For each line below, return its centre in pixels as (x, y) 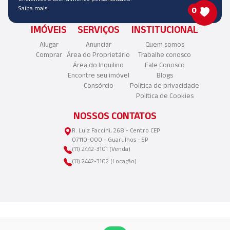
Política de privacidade (165, 86)
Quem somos (165, 45)
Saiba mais (33, 8)
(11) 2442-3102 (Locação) (104, 161)
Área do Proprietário (98, 55)
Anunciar (98, 45)
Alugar (49, 45)
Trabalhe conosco (165, 55)
